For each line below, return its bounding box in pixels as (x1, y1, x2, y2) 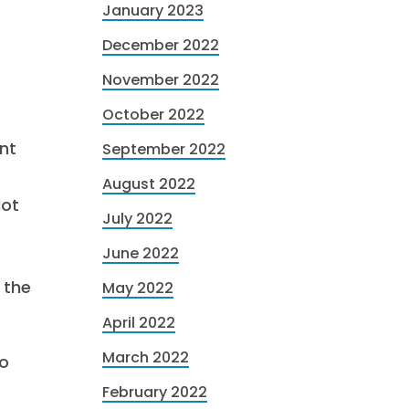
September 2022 (102, 139, 225, 160)
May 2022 (102, 278, 173, 299)
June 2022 (102, 243, 179, 264)
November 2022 (102, 69, 219, 90)
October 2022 (102, 104, 204, 125)
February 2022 (102, 382, 207, 403)
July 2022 (102, 208, 173, 229)
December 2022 (102, 35, 219, 56)
